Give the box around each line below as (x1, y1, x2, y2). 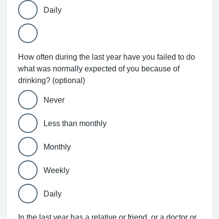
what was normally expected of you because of (18, 65, 179, 72)
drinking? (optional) (52, 76, 85, 84)
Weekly (44, 166, 69, 174)
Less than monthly (44, 119, 107, 127)
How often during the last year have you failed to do (18, 53, 195, 61)
